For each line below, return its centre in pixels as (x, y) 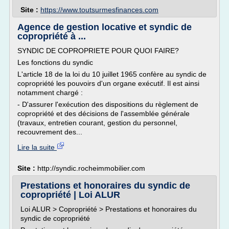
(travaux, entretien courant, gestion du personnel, (97, 123)
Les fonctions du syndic (55, 62)
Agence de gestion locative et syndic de (105, 27)
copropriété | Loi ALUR (70, 195)
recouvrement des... (50, 132)
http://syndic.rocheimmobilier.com (91, 168)
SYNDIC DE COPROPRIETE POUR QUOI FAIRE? (98, 51)
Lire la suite (37, 147)
